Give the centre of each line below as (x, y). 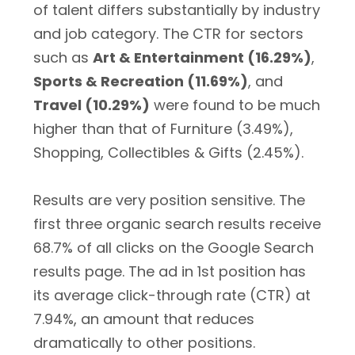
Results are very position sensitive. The (169, 200)
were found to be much (235, 105)
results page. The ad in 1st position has (170, 271)
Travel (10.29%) (92, 105)
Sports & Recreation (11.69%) (141, 81)
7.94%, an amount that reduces (144, 319)
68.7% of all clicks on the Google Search (174, 248)
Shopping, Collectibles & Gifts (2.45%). (168, 153)
